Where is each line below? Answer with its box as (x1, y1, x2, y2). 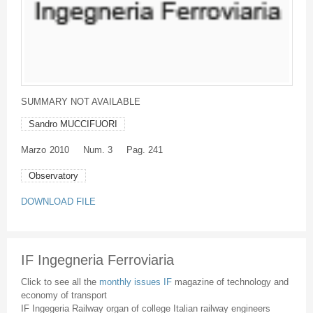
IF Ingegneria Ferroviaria (20, 252, 174, 268)
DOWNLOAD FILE (20, 196, 96, 208)
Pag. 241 (126, 145, 163, 156)
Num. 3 (82, 145, 112, 156)
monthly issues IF (99, 276, 175, 287)
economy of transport (20, 289, 107, 300)
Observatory (28, 170, 78, 182)
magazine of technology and (174, 276, 289, 287)
